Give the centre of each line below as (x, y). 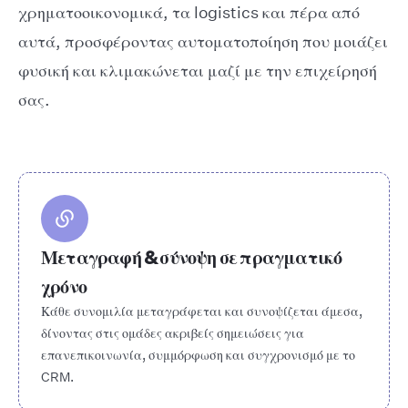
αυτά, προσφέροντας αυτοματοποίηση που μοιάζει (203, 41)
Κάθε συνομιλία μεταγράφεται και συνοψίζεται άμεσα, (202, 311)
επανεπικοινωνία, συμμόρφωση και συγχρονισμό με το (198, 355)
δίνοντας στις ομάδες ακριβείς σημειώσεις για (173, 333)
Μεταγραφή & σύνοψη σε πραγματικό (192, 257)
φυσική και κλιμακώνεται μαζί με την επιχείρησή (198, 71)
